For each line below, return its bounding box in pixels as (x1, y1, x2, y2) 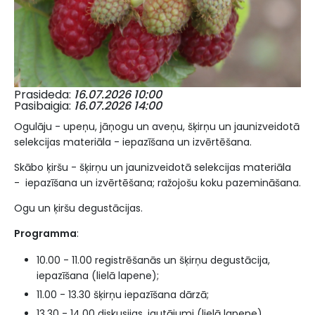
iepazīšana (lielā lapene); (37, 269, 159, 283)
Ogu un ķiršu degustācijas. (14, 201, 143, 215)
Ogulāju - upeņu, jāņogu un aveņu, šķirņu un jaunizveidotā (14, 120, 300, 134)
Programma (14, 226, 77, 240)
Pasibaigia (14, 98, 69, 114)
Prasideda (14, 86, 69, 103)
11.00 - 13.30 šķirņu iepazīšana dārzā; (37, 288, 209, 302)
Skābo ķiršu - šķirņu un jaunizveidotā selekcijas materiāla (14, 160, 291, 174)
